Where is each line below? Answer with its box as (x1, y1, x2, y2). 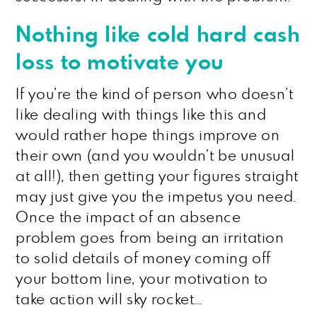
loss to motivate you (16, 52, 225, 74)
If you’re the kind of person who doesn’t (16, 87, 294, 102)
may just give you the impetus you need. (16, 190, 296, 204)
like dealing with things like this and (16, 108, 267, 122)
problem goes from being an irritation (16, 231, 284, 246)
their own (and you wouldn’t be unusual (16, 149, 295, 163)
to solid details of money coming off (16, 251, 272, 266)
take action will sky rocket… (16, 292, 203, 307)
